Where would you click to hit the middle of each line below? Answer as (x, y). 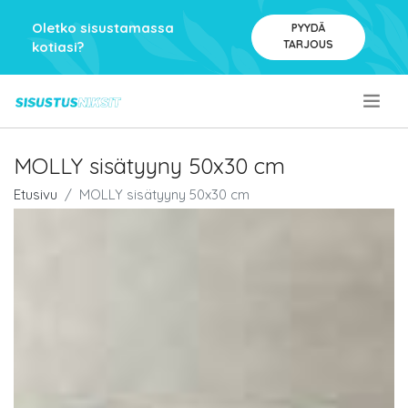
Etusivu (36, 194)
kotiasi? (58, 47)
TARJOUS (308, 44)
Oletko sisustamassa (103, 28)
